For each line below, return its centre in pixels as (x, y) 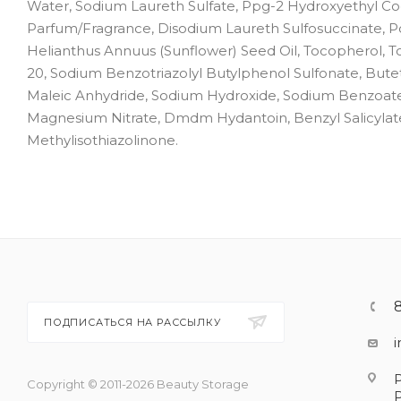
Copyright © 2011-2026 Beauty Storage (138, 384)
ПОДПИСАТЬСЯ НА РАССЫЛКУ (134, 322)
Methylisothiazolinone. (102, 140)
